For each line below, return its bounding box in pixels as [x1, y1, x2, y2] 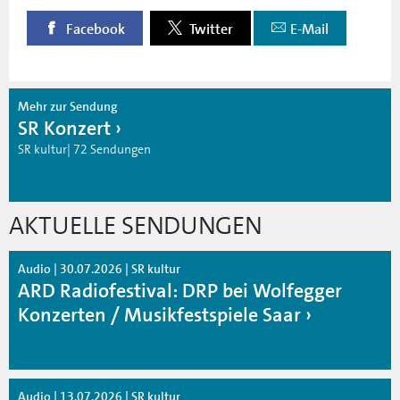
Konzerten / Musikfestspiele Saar [18, 301, 301, 328]
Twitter [187, 20, 233, 38]
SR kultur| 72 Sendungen [18, 140, 151, 157]
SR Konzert [18, 114, 111, 141]
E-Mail [290, 20, 329, 38]
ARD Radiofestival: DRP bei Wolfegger [18, 277, 342, 304]
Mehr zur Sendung [18, 97, 118, 114]
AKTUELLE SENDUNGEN [9, 209, 262, 242]
